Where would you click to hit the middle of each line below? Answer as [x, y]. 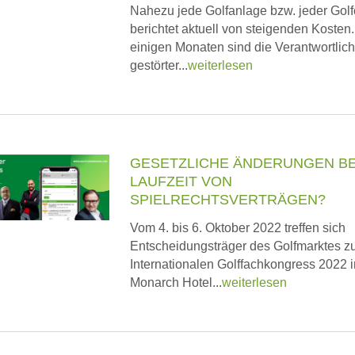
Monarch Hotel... [176, 282]
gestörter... [159, 65]
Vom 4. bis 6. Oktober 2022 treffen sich [238, 228]
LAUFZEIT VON [181, 181]
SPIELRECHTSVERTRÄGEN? [228, 200]
